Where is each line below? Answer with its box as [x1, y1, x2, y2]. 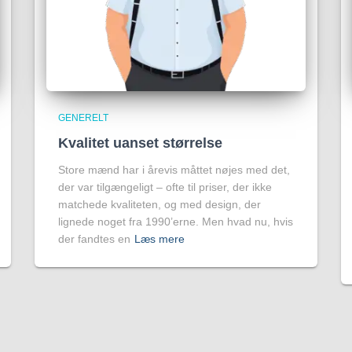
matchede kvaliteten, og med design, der [58, 198, 261, 211]
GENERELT [58, 112, 108, 123]
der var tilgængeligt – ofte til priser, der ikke [58, 181, 272, 193]
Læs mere [134, 233, 185, 245]
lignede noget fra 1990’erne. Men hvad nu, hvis [58, 215, 293, 228]
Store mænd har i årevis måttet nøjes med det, [58, 163, 290, 176]
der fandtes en [58, 233, 130, 245]
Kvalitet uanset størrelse [58, 135, 222, 151]
